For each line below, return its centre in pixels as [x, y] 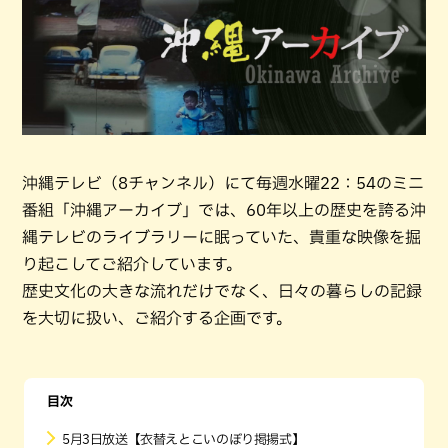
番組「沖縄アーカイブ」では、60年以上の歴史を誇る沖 [224, 209]
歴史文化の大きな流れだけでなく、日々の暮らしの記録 [222, 290]
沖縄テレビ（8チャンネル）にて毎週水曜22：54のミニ [223, 182]
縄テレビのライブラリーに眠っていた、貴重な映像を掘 [221, 236]
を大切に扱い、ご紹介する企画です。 [157, 317]
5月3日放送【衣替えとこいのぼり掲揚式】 [183, 439]
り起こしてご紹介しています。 [132, 263]
